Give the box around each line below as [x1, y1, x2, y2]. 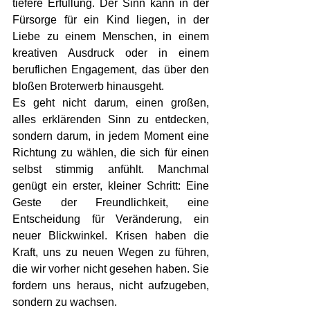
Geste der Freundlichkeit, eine [12, 197, 209, 208]
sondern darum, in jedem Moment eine [12, 130, 209, 142]
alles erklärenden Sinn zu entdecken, [12, 113, 209, 125]
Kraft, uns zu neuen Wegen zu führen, [12, 246, 209, 258]
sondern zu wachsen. [12, 296, 117, 308]
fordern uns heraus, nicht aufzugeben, [12, 280, 209, 291]
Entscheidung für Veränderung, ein [12, 213, 209, 225]
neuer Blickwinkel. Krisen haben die [12, 230, 209, 241]
